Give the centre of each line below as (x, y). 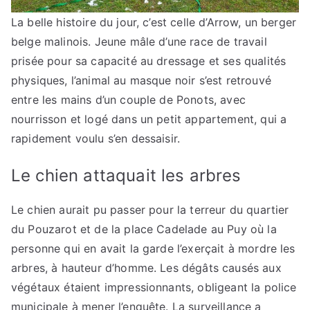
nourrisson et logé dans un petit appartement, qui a (149, 119)
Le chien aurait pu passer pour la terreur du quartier (150, 209)
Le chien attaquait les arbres (126, 175)
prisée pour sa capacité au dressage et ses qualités (149, 61)
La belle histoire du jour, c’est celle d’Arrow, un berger (154, 22)
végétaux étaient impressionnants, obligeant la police (154, 287)
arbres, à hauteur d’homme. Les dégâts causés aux (146, 267)
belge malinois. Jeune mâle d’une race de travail (139, 41)
